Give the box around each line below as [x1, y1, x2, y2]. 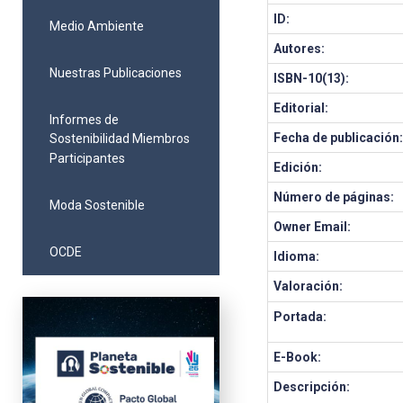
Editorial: [273, 101, 329, 115]
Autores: [273, 41, 326, 56]
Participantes [49, 150, 125, 166]
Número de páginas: [273, 190, 395, 204]
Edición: [273, 160, 323, 175]
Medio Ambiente [49, 18, 144, 33]
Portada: [273, 309, 327, 324]
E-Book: [273, 350, 322, 364]
